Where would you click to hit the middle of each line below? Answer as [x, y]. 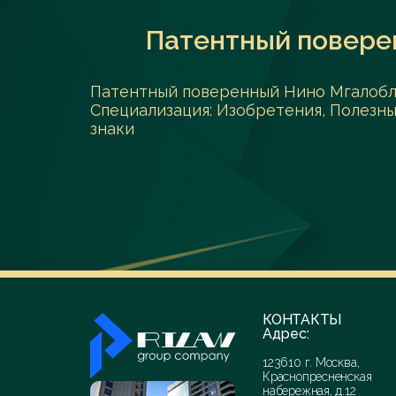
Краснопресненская [317, 377]
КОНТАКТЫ [302, 320]
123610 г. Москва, [311, 363]
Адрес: [286, 334]
